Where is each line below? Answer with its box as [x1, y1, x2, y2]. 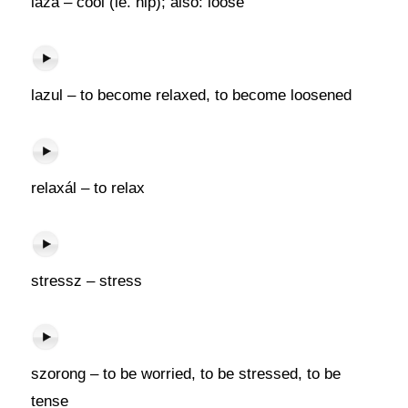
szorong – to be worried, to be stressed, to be [30, 365, 341, 382]
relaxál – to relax [30, 179, 145, 197]
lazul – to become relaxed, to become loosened [30, 87, 352, 104]
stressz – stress [30, 272, 142, 290]
